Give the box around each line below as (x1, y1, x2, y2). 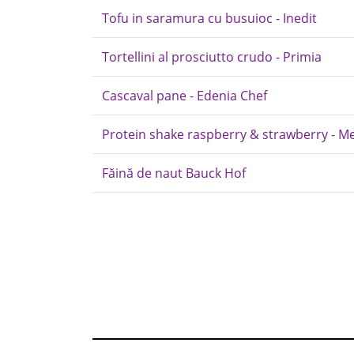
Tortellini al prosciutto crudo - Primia (102, 48, 322, 66)
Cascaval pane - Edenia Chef (102, 87, 267, 104)
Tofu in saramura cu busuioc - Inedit (102, 9, 317, 27)
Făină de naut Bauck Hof (102, 164, 246, 182)
